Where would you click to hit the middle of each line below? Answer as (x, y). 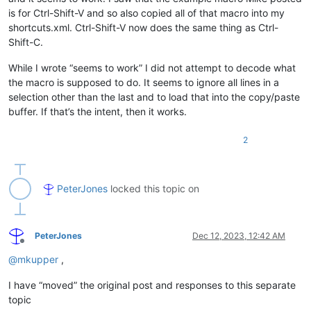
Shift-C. (26, 42)
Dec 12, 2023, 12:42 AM (239, 236)
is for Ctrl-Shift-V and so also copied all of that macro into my (146, 13)
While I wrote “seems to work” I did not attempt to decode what (152, 68)
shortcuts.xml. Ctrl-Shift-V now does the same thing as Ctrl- (143, 28)
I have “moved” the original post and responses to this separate (152, 285)
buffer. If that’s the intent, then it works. (98, 112)
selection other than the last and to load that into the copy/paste (154, 97)
